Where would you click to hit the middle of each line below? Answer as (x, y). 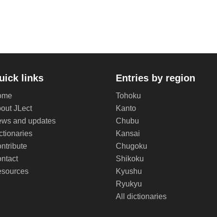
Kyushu (129, 171)
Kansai (128, 133)
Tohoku (128, 96)
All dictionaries (141, 196)
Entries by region (155, 78)
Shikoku (130, 159)
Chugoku (132, 146)
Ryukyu (129, 184)
